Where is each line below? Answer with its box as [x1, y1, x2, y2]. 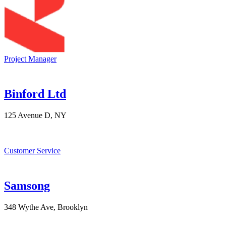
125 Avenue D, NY [4, 110, 67, 120]
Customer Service [4, 146, 61, 155]
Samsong [4, 179, 50, 192]
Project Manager [4, 54, 56, 64]
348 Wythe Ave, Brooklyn [4, 202, 88, 211]
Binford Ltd [4, 87, 66, 100]
